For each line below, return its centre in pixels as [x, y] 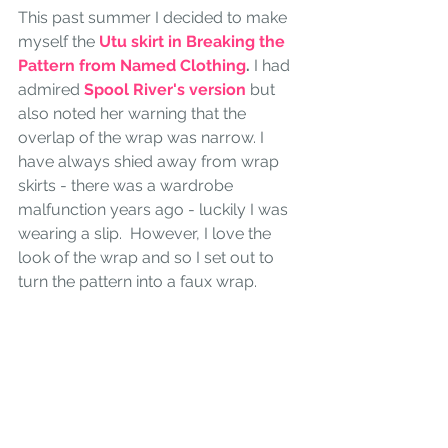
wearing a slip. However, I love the [146, 234]
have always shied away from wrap [150, 162]
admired [51, 90]
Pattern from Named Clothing [132, 66]
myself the [58, 42]
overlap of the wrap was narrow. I [143, 138]
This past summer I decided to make [154, 18]
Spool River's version [165, 90]
